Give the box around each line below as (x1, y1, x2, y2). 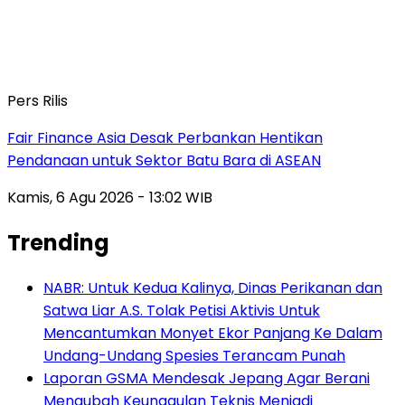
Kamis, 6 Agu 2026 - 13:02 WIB (7, 186, 212, 208)
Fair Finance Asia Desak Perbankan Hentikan (7, 127, 323, 148)
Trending (7, 227, 109, 258)
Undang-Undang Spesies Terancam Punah (43, 344, 345, 366)
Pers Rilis (7, 89, 68, 111)
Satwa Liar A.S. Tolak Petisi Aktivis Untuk (43, 299, 320, 321)
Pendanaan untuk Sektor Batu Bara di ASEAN (7, 149, 321, 171)
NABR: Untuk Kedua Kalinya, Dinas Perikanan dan (43, 277, 382, 298)
